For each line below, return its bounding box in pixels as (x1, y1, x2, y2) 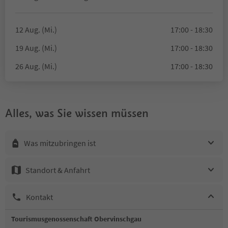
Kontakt (26, 191, 53, 202)
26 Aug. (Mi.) (15, 61, 57, 71)
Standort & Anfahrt (25, 164, 90, 175)
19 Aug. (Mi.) (15, 43, 57, 53)
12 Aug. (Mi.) (15, 24, 57, 35)
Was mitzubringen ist (24, 137, 96, 148)
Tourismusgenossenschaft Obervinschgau (11, 214, 141, 223)
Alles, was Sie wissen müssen (5, 106, 149, 120)
